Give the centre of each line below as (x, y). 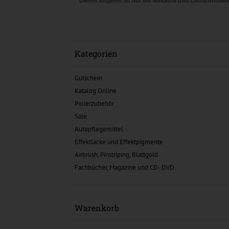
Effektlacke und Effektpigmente (119, 142)
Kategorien (96, 53)
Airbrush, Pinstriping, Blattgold (116, 155)
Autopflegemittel (99, 129)
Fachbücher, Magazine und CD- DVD (124, 167)
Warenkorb (97, 208)
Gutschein (88, 78)
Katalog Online (96, 91)
